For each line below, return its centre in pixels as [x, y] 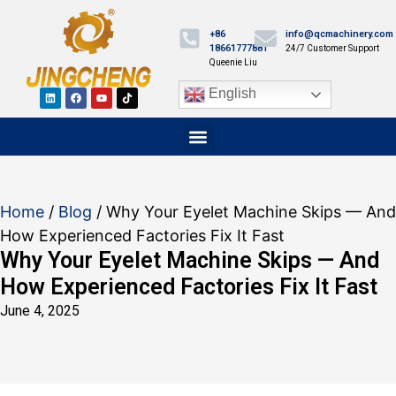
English [230, 94]
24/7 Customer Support [332, 49]
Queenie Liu [233, 63]
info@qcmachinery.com [339, 34]
